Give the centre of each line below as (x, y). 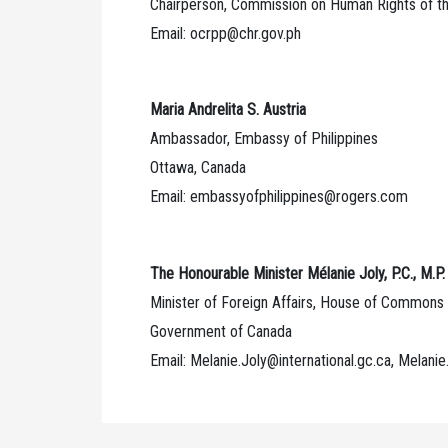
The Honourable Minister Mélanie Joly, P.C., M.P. (297, 273)
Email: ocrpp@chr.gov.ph (225, 34)
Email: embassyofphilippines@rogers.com (279, 197)
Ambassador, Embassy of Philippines (264, 139)
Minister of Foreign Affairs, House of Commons (297, 302)
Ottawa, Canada (198, 168)
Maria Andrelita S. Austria (228, 110)
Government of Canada (221, 331)
